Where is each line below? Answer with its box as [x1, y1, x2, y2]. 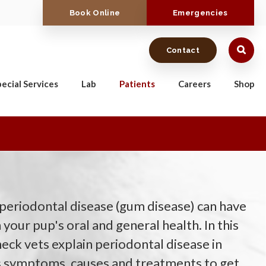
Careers [178, 78, 211, 89]
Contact [166, 45, 199, 55]
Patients [119, 78, 155, 89]
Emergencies [173, 8, 228, 17]
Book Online [69, 8, 121, 17]
